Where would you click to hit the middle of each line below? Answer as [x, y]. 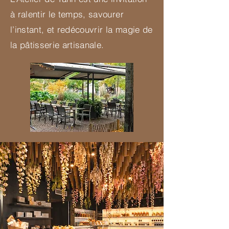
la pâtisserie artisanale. [57, 45]
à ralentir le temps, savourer [67, 14]
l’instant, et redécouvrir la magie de [82, 30]
